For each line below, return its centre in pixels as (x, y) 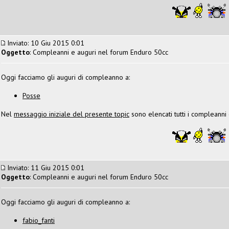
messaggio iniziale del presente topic (72, 114)
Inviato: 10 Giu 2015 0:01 (45, 43)
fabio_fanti (39, 220)
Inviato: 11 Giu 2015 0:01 (45, 167)
